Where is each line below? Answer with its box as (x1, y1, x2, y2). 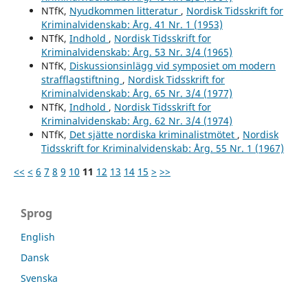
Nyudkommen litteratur (69, 3, 181, 17)
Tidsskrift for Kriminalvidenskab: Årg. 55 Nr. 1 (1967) (41, 141, 284, 155)
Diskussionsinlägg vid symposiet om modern (69, 58, 276, 72)
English (21, 230, 55, 243)
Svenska (21, 271, 58, 285)
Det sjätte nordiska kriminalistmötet (69, 127, 237, 141)
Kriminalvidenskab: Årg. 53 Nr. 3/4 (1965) (41, 45, 232, 58)
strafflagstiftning (41, 72, 122, 86)
